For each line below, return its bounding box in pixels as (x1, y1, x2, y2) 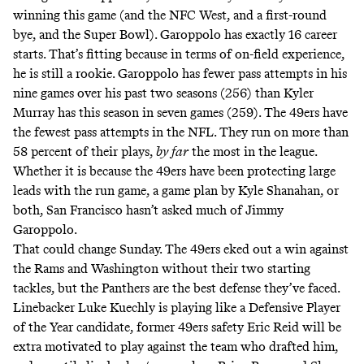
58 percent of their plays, (13, 143, 156, 159)
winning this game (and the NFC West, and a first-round (13, 6, 327, 23)
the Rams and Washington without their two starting (13, 260, 310, 276)
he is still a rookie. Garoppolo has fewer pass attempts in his (13, 65, 347, 81)
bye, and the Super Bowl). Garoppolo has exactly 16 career (13, 26, 337, 42)
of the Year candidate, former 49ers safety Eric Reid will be (13, 318, 341, 335)
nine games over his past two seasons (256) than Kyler (13, 84, 314, 101)
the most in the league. (188, 143, 317, 159)
